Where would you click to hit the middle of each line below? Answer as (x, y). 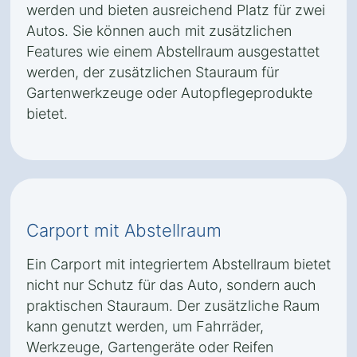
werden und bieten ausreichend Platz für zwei (176, 10)
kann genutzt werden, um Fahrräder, (145, 326)
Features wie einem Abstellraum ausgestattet (173, 51)
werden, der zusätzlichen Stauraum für (153, 72)
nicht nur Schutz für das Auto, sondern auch (171, 285)
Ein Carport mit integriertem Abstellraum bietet (178, 264)
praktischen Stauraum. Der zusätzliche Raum (173, 306)
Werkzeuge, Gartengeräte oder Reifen (150, 347)
